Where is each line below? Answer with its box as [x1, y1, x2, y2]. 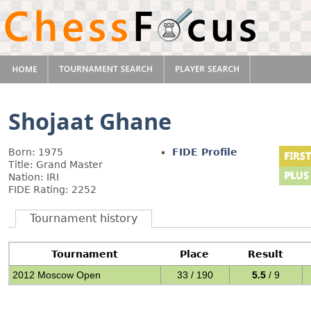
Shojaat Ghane [8, 106, 171, 136]
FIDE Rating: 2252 [8, 184, 96, 195]
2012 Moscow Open [12, 269, 101, 280]
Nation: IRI [8, 171, 59, 183]
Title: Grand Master [8, 159, 103, 170]
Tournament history [30, 212, 137, 225]
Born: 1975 [8, 146, 63, 158]
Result [248, 249, 283, 260]
